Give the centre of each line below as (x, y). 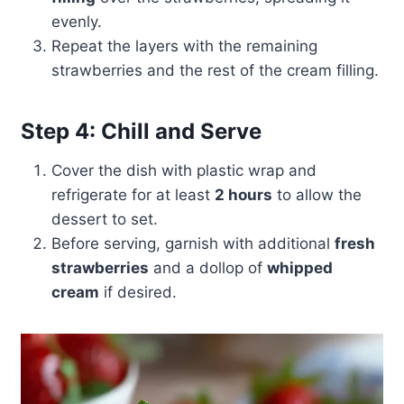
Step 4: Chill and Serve (141, 132)
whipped (299, 268)
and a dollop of (207, 268)
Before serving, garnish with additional (193, 244)
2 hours (243, 195)
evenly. (76, 22)
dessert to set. (104, 220)
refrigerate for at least (133, 195)
